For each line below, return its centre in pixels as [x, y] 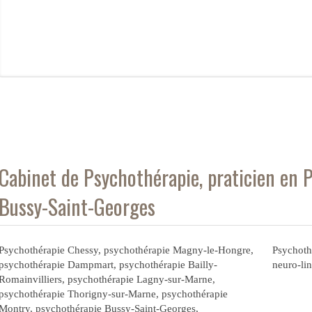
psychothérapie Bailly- [168, 265]
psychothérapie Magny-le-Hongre [177, 250]
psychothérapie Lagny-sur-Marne [140, 279]
